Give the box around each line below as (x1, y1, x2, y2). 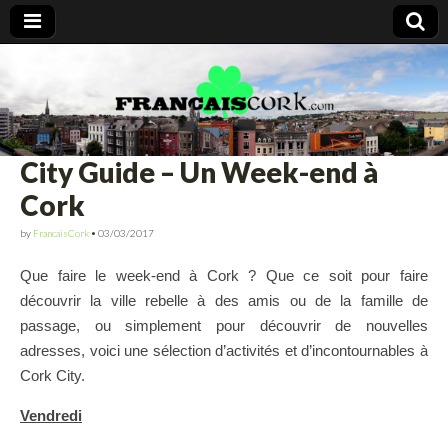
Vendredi (20, 407, 82, 425)
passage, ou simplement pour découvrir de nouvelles (20, 317, 428, 335)
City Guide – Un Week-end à (20, 155, 378, 189)
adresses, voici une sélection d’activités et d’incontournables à (20, 342, 428, 360)
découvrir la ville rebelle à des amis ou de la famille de (20, 292, 428, 310)
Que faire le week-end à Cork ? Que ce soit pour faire (20, 267, 428, 285)
